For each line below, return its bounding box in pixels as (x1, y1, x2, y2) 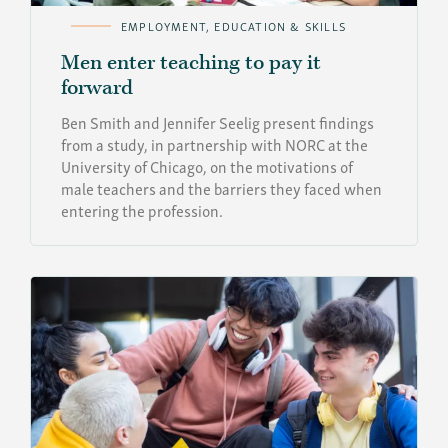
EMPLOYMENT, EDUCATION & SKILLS (121, 15, 347, 35)
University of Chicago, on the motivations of (61, 152, 353, 179)
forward (61, 73, 133, 102)
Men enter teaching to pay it (61, 48, 321, 77)
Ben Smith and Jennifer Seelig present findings (61, 108, 374, 135)
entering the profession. (61, 196, 223, 223)
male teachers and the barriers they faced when (61, 174, 382, 201)
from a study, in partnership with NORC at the (61, 130, 368, 157)
